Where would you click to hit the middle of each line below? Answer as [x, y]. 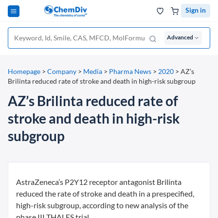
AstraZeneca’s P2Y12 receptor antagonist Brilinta [99, 182]
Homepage [24, 71]
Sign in [196, 10]
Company [62, 71]
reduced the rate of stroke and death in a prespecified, [105, 193]
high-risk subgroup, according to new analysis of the [102, 205]
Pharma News [130, 71]
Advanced [180, 37]
